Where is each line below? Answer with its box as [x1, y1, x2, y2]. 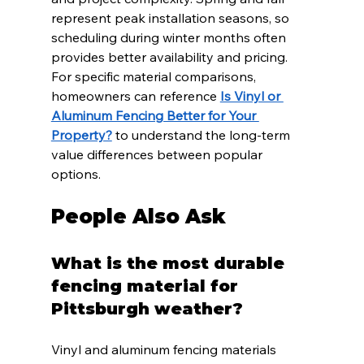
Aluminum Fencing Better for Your [50, 107, 259, 124]
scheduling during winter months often [50, 29, 289, 46]
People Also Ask [50, 205, 226, 229]
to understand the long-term [111, 127, 293, 144]
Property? [50, 127, 112, 144]
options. [50, 166, 101, 183]
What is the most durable [50, 253, 289, 274]
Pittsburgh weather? [50, 299, 243, 319]
